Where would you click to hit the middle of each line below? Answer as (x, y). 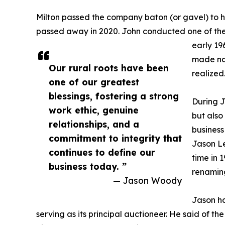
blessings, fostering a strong (114, 96)
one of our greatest (94, 82)
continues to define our (102, 152)
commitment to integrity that (115, 138)
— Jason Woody (147, 181)
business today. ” (88, 166)
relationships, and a (94, 124)
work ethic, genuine (94, 110)
